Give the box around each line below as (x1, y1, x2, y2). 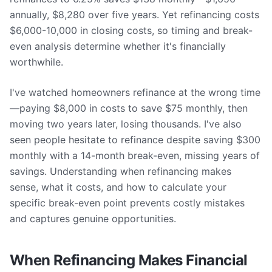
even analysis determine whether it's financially (10, 40, 226, 52)
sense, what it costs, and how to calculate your (10, 181, 226, 193)
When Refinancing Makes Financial (10, 251, 248, 269)
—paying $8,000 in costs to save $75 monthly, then (10, 102, 248, 114)
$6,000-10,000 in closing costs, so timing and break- (10, 24, 253, 36)
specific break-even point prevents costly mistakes (10, 197, 245, 209)
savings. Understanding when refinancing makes (10, 165, 231, 177)
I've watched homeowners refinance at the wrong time (10, 86, 260, 98)
